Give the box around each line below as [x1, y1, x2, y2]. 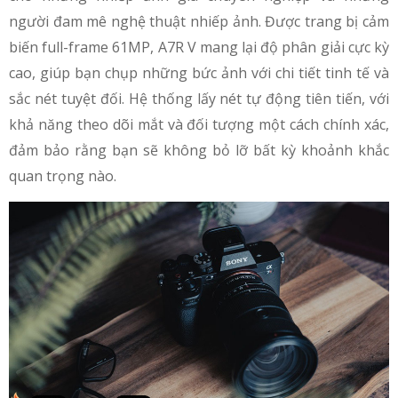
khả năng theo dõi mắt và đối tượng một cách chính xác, [9, 114, 389, 134]
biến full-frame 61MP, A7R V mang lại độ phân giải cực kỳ [9, 36, 389, 57]
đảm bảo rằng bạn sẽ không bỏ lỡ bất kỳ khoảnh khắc [9, 139, 389, 160]
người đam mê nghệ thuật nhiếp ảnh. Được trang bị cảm [9, 11, 389, 31]
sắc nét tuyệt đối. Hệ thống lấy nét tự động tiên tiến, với [9, 88, 389, 108]
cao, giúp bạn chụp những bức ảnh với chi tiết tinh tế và [9, 62, 389, 83]
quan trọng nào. [9, 165, 120, 186]
